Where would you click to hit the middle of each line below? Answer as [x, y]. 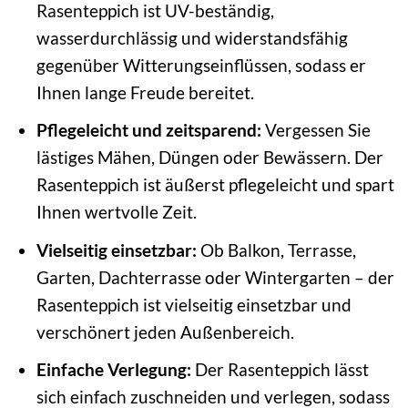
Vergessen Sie [316, 130]
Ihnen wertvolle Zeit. [116, 212]
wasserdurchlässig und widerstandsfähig [192, 37]
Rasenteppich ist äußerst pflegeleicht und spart [215, 185]
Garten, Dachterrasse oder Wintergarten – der [215, 277]
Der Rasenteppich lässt [280, 370]
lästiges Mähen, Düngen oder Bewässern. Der [209, 158]
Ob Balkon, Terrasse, [276, 250]
